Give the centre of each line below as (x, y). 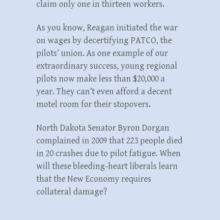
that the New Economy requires (94, 179)
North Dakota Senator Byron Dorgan (103, 128)
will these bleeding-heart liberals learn (107, 166)
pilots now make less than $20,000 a (101, 79)
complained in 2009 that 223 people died (110, 140)
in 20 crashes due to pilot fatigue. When (109, 153)
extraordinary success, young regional (107, 66)
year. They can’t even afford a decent (104, 91)
